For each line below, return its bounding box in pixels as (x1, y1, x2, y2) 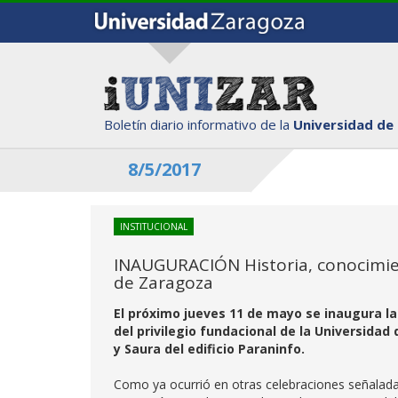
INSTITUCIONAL (120, 220, 187, 233)
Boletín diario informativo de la (104, 115, 293, 133)
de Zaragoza (114, 271, 213, 294)
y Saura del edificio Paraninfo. (114, 340, 305, 357)
